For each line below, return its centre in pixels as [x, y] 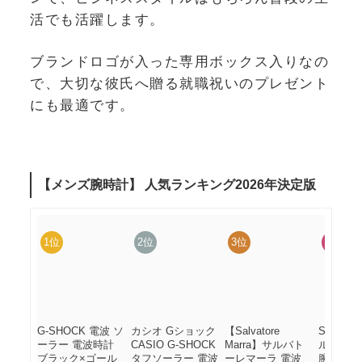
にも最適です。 [82, 105]
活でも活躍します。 [97, 19]
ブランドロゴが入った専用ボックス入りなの [179, 62]
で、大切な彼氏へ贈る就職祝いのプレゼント [179, 84]
